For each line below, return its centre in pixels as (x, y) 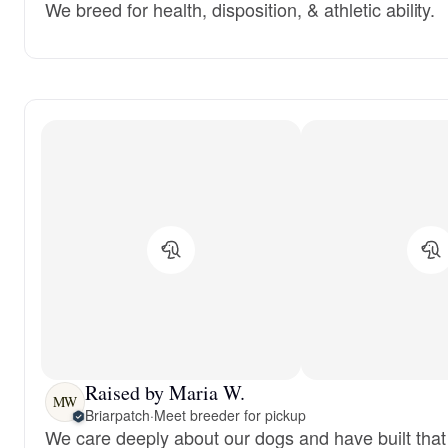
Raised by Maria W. (165, 392)
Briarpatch (117, 414)
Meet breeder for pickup (229, 414)
